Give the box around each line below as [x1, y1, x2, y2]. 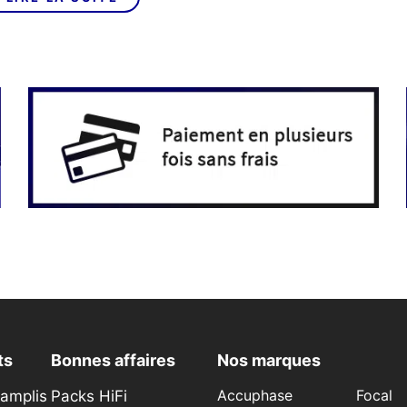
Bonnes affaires [51, 351, 175, 371]
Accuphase [217, 387, 293, 405]
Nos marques [217, 351, 321, 371]
